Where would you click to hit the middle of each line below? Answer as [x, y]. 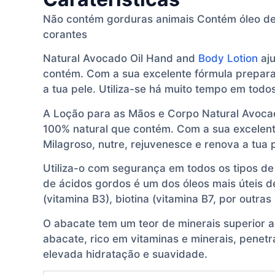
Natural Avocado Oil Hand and [121, 59]
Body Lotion [228, 59]
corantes [65, 34]
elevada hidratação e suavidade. [125, 254]
